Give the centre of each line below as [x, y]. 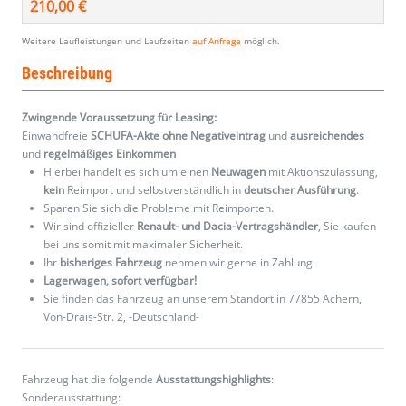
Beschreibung [67, 73]
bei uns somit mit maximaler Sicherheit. [143, 245]
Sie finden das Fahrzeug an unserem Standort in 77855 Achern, [203, 299]
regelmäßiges [78, 154]
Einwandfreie [56, 136]
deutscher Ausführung [300, 190]
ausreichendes [327, 136]
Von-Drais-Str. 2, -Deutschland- [121, 317]
